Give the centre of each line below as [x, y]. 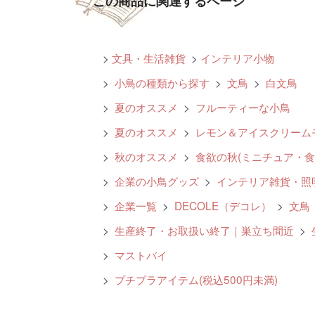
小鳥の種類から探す [161, 82]
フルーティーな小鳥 [242, 107]
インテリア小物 [237, 57]
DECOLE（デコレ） [221, 205]
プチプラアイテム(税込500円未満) [195, 279]
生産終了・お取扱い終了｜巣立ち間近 [203, 230]
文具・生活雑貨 [149, 57]
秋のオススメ [145, 156]
